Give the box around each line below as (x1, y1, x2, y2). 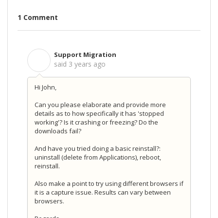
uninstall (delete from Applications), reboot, (35, 152, 161, 162)
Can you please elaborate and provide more (35, 100, 166, 109)
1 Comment (18, 13, 58, 22)
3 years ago (69, 59, 106, 69)
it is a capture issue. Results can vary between (35, 187, 171, 197)
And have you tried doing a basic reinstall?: (35, 144, 161, 153)
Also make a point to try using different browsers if (35, 179, 183, 188)
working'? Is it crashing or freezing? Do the (35, 117, 158, 127)
